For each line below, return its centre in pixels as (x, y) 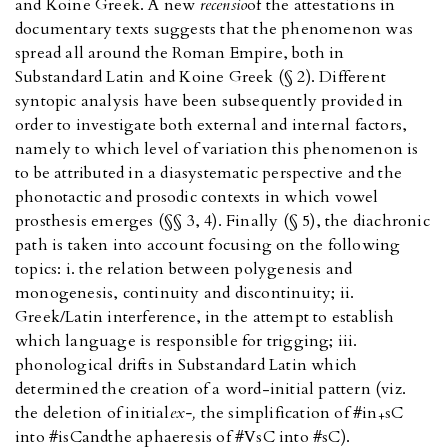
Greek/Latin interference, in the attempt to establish (205, 317)
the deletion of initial (92, 413)
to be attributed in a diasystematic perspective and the (209, 173)
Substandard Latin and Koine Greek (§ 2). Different (201, 77)
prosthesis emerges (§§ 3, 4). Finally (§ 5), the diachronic (222, 221)
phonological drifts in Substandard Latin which (186, 365)
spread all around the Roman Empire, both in (180, 53)
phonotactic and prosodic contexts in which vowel (197, 197)
